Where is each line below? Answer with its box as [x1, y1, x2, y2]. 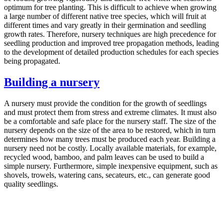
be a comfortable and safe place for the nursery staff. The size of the [4, 116, 216, 125]
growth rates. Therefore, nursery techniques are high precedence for [4, 30, 216, 39]
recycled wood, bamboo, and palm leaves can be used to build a [4, 152, 204, 161]
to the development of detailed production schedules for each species [4, 48, 219, 57]
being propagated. [4, 57, 60, 66]
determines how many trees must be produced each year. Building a [4, 134, 216, 143]
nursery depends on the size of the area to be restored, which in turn [4, 125, 216, 134]
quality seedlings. [4, 179, 58, 188]
